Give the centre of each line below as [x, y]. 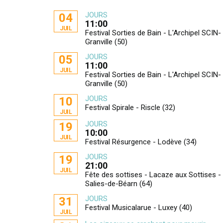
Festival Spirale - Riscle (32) [130, 108]
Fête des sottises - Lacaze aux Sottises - [153, 175]
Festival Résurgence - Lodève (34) [141, 142]
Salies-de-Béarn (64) [119, 184]
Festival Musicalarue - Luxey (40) [139, 208]
